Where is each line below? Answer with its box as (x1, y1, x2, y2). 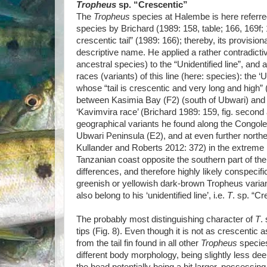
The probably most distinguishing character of (76, 215, 255, 225)
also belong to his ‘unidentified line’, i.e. (76, 191, 227, 201)
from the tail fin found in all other (76, 238, 201, 249)
